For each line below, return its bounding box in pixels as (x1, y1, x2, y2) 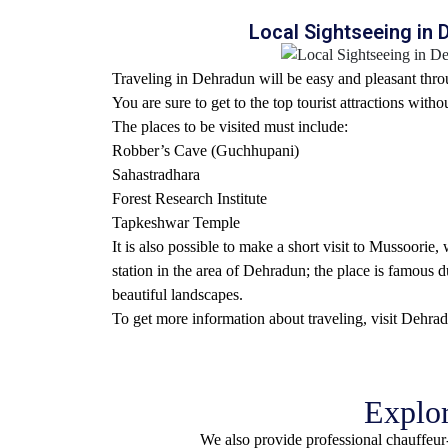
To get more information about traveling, (112, 309, 371, 327)
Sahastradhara (112, 165, 200, 183)
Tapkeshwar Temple (112, 213, 240, 231)
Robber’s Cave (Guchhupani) (112, 141, 299, 159)
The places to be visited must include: (112, 117, 348, 135)
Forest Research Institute (112, 189, 267, 207)
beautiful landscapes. (112, 285, 243, 303)
